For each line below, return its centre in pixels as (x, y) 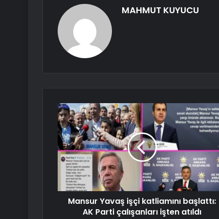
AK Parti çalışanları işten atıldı (142, 212)
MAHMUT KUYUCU (160, 10)
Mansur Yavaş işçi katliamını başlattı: (142, 201)
